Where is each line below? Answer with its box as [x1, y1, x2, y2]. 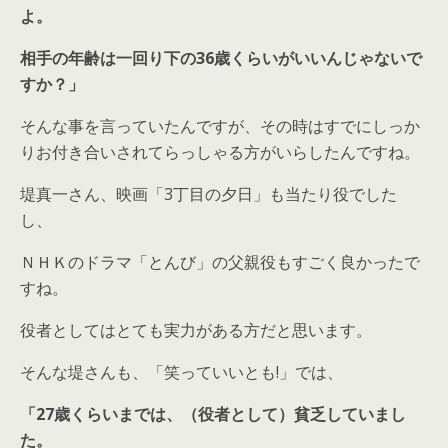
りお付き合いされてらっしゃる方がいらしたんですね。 [20, 141, 420, 163]
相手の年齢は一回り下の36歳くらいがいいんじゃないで [20, 47, 422, 69]
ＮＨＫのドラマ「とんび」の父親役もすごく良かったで [20, 251, 420, 273]
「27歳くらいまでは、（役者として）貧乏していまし [20, 403, 406, 425]
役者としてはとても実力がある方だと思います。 [20, 319, 372, 341]
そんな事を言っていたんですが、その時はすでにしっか [20, 115, 420, 137]
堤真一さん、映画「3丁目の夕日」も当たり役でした [20, 183, 397, 205]
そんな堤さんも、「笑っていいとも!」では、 [20, 361, 343, 383]
